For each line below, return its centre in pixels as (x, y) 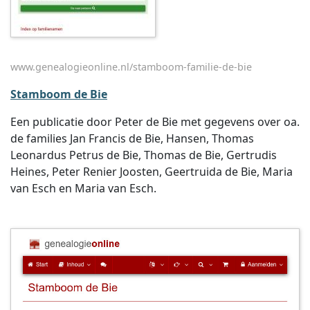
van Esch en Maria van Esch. (83, 188)
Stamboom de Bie (59, 94)
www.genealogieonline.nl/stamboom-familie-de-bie (131, 67)
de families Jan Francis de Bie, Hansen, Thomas (132, 138)
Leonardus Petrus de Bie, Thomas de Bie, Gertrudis (144, 155)
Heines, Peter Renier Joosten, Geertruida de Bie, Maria (152, 172)
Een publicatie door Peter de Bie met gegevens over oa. (155, 122)
